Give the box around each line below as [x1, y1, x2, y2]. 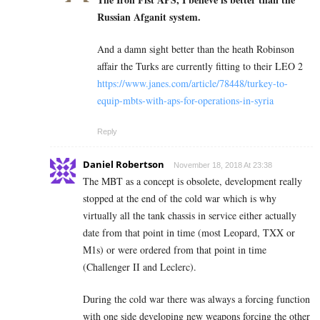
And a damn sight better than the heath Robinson [97, 42, 294, 56]
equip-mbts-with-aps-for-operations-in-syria [97, 94, 274, 108]
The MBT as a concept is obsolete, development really [83, 174, 302, 189]
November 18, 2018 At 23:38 [174, 161, 272, 170]
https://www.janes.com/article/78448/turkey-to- [97, 76, 288, 91]
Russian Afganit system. [97, 9, 201, 25]
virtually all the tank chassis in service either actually [83, 209, 296, 223]
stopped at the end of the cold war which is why [83, 191, 276, 206]
